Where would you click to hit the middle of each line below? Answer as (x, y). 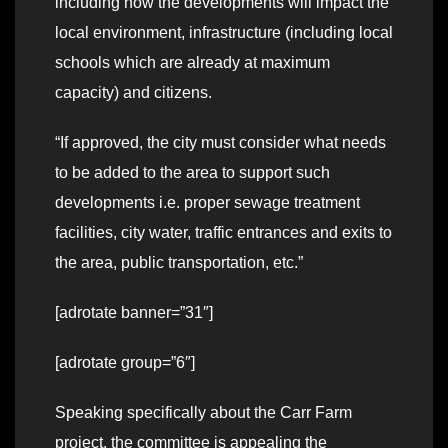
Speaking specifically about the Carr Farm (203, 413)
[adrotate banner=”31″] (134, 313)
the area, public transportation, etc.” (179, 263)
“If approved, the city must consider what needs (220, 143)
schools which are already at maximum (192, 63)
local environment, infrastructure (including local (224, 33)
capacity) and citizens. (133, 93)
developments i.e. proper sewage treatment (207, 203)
